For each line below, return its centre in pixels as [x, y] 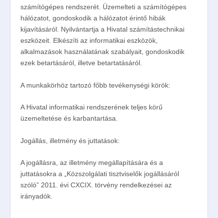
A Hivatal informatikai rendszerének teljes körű [92, 107]
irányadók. [37, 196]
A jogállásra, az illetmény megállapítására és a [92, 162]
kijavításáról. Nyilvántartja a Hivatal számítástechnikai [103, 29]
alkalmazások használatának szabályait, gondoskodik [103, 52]
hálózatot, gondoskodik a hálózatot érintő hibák [93, 18]
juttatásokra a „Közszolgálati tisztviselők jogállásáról [100, 173]
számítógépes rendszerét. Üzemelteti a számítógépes [104, 7]
